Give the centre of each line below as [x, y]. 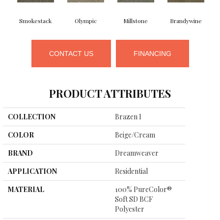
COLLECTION [32, 117]
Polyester [130, 209]
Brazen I [128, 117]
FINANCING [152, 54]
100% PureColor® [143, 190]
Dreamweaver [137, 153]
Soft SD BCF [134, 199]
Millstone [136, 21]
